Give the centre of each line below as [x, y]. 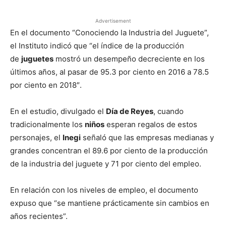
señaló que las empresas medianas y [147, 137]
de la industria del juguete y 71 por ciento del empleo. [106, 164]
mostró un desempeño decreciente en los [129, 59]
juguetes [37, 59]
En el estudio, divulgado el [58, 111]
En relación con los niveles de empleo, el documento [104, 190]
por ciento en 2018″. [46, 85]
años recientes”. [39, 216]
